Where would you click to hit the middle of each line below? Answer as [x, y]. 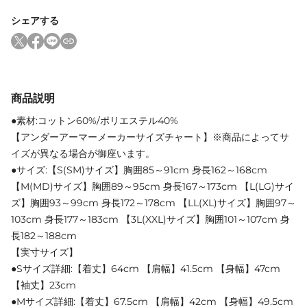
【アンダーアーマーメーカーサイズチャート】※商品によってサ [150, 137]
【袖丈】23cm [44, 285]
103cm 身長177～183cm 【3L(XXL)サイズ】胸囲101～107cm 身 [150, 219]
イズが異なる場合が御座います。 [83, 153]
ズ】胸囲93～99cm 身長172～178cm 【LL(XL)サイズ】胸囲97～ [153, 202]
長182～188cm [44, 235]
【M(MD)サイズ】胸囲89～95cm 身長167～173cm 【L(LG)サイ [152, 186]
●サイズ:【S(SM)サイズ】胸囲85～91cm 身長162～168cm [139, 170]
